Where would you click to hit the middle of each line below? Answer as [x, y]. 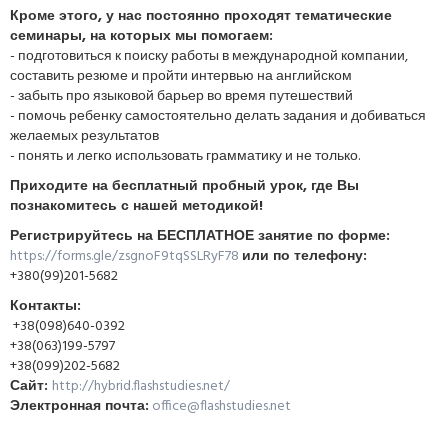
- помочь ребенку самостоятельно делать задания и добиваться [218, 116]
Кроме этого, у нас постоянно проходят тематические [201, 16]
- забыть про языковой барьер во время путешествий [181, 96]
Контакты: [45, 306]
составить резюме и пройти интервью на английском [181, 76]
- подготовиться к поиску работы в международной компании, [209, 56]
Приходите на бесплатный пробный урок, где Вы [184, 186]
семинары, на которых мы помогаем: [143, 36]
